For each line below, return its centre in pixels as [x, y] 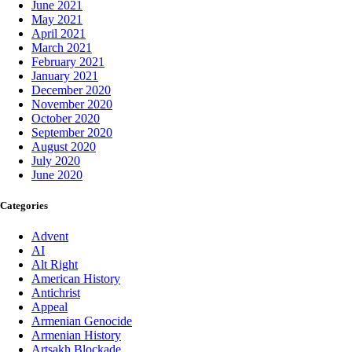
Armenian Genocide [82, 321]
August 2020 [64, 147]
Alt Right [55, 265]
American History [76, 279]
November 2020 [72, 104]
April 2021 [59, 34]
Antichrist [56, 293]
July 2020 [56, 161]
